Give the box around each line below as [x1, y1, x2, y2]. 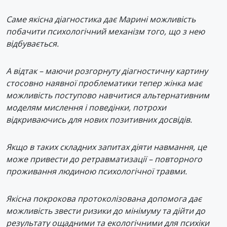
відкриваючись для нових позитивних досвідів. [6, 113, 192, 125]
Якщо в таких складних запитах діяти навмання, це [6, 141, 207, 153]
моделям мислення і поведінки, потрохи [6, 101, 166, 113]
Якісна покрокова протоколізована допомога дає [6, 193, 202, 204]
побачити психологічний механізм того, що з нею [6, 25, 205, 37]
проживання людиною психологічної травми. [6, 165, 187, 177]
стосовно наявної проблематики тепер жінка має [6, 77, 202, 89]
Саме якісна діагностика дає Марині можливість [6, 13, 196, 25]
